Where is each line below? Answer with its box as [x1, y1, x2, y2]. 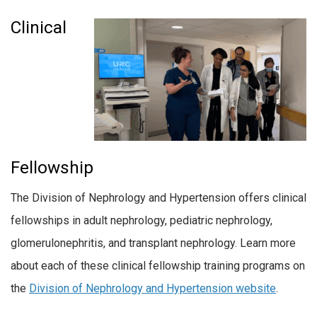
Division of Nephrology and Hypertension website [29, 281, 276, 295]
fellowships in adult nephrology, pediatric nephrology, [11, 213, 272, 227]
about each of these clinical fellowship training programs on [11, 258, 305, 272]
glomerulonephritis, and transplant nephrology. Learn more [11, 236, 296, 250]
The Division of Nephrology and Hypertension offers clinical [11, 190, 306, 204]
